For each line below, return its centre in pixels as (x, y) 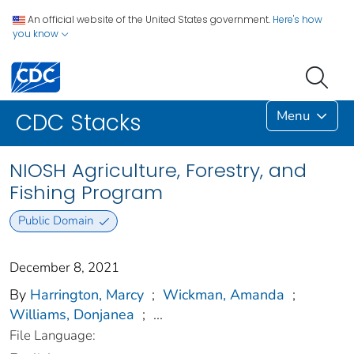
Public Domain (55, 221)
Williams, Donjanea (72, 314)
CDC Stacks (79, 123)
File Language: (53, 335)
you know (37, 34)
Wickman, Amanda (224, 294)
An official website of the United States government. (149, 19)
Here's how (298, 19)
